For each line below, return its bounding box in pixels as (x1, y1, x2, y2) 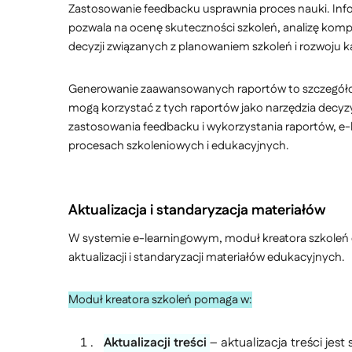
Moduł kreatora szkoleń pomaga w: (68, 291, 252, 308)
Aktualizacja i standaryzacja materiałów (68, 200, 326, 221)
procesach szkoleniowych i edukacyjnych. (68, 137, 289, 154)
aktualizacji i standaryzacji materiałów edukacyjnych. (68, 249, 345, 266)
